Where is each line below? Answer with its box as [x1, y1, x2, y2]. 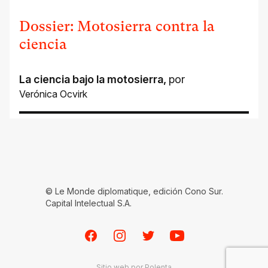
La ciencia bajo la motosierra [19, 72, 163, 86]
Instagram [112, 229, 155, 241]
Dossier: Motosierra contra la [19, 17, 215, 35]
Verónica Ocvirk [19, 87, 87, 100]
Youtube [169, 229, 206, 241]
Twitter [141, 229, 170, 241]
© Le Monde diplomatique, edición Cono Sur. [45, 185, 223, 196]
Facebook [83, 229, 127, 241]
